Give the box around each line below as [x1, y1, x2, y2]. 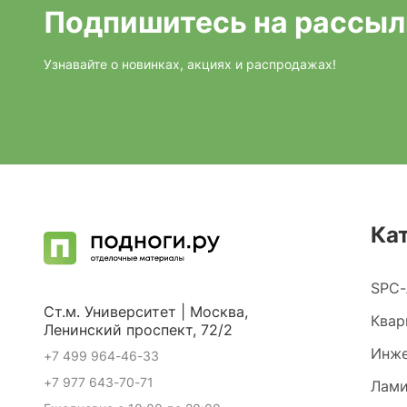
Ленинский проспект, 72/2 [44, 321, 233, 339]
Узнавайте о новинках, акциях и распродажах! [44, 56, 336, 72]
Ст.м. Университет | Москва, [44, 303, 248, 321]
